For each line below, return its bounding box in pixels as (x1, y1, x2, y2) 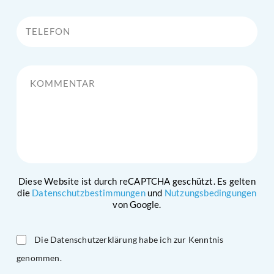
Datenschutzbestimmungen (32, 187, 146, 199)
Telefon (16, 10, 45, 21)
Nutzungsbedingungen (164, 187, 257, 199)
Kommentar (16, 60, 63, 71)
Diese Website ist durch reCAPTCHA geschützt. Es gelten (18, 176, 256, 187)
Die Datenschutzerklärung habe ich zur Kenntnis (34, 234, 224, 245)
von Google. (113, 199, 161, 210)
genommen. (17, 253, 62, 264)
